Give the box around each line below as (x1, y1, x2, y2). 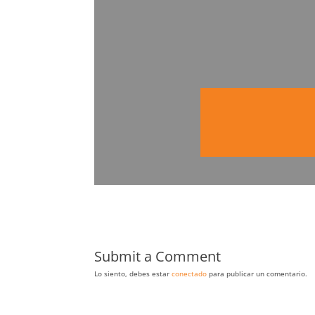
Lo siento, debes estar (94, 269, 172, 279)
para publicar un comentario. (207, 269, 308, 279)
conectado (172, 269, 207, 279)
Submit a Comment (94, 247, 221, 266)
